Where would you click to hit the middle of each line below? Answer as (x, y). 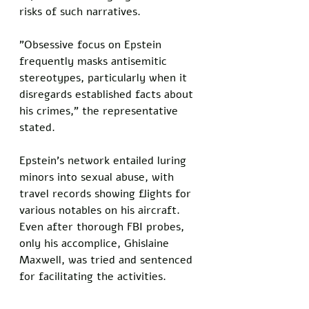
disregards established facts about (108, 94)
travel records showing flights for (107, 193)
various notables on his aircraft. (101, 210)
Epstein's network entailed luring (104, 160)
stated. (37, 127)
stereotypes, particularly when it (105, 78)
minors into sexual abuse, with (98, 177)
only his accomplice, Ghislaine (96, 243)
